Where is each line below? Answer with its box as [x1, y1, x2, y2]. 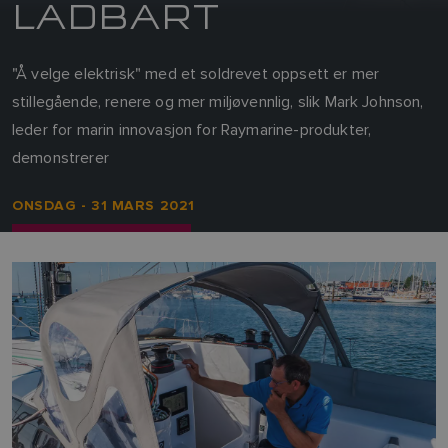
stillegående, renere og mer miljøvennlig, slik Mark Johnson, [12, 92, 424, 111]
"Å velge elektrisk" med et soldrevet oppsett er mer [12, 64, 380, 83]
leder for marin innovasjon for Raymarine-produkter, [12, 120, 372, 139]
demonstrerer [12, 148, 109, 167]
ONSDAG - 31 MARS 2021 [12, 197, 195, 214]
